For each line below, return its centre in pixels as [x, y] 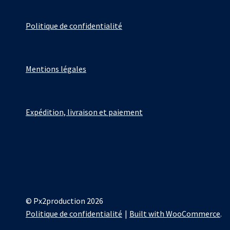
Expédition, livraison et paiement [84, 112]
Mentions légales [56, 69]
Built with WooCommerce [175, 213]
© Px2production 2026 [64, 200]
